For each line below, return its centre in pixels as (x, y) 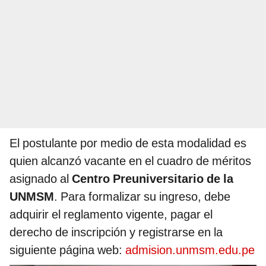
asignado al (41, 178)
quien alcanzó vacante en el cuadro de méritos (130, 161)
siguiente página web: (67, 250)
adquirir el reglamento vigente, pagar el (111, 214)
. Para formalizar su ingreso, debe (142, 196)
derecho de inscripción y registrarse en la (116, 232)
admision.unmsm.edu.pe (190, 250)
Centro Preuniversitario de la (153, 178)
